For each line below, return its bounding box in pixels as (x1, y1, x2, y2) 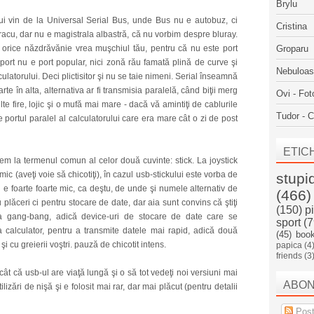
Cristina (276, 21, 307, 32)
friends (276, 251, 302, 260)
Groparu (276, 43, 308, 54)
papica (276, 240, 302, 250)
